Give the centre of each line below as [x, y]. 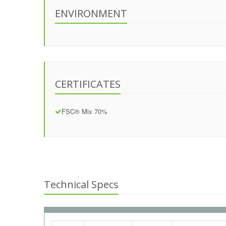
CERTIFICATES [88, 84]
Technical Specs [81, 184]
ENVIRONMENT [91, 13]
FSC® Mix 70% [84, 111]
